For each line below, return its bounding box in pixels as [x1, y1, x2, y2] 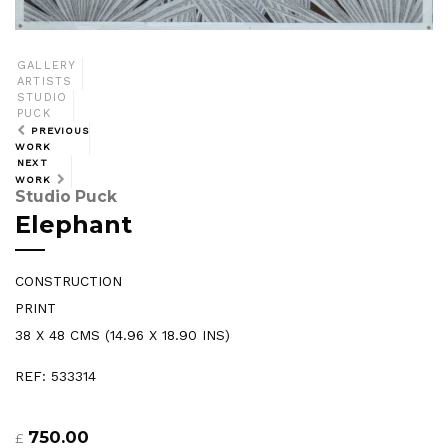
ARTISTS [17, 75, 73, 89]
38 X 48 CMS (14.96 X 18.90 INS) [15, 327, 230, 344]
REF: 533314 [15, 367, 96, 384]
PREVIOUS [31, 125, 90, 137]
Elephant [15, 209, 132, 239]
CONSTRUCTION [15, 273, 122, 290]
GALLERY [17, 59, 77, 73]
